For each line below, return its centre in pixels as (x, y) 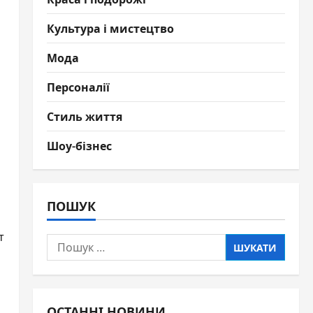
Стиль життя (84, 116)
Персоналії (78, 87)
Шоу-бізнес (79, 145)
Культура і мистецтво (110, 28)
